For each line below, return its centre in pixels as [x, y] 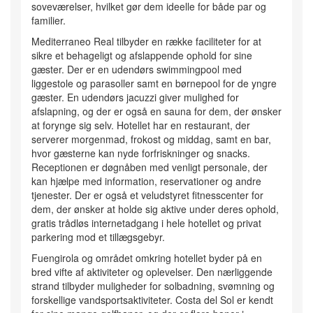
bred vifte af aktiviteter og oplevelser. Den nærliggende [152, 272]
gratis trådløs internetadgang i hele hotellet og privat [146, 223]
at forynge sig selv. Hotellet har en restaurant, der [141, 125]
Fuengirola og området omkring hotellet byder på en [147, 258]
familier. [49, 21]
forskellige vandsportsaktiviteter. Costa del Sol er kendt [152, 300]
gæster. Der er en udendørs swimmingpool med [137, 70]
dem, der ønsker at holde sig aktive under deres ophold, [155, 209]
